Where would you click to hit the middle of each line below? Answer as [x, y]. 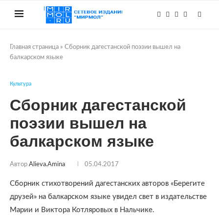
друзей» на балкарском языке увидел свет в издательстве [108, 197]
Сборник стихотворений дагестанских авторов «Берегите [107, 184]
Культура [21, 84]
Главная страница [34, 47]
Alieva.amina [47, 164]
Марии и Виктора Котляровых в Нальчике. [82, 210]
